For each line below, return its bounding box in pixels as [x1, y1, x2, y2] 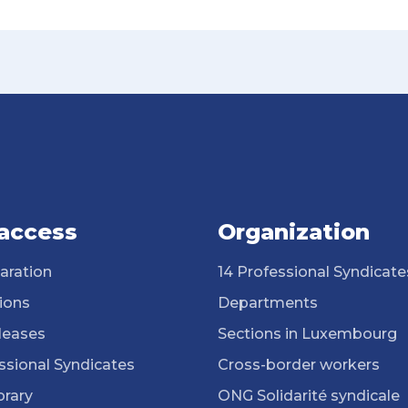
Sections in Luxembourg [218, 325, 397, 342]
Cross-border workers [218, 356, 380, 373]
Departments [218, 294, 318, 311]
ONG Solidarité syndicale [218, 387, 400, 404]
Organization [218, 219, 370, 245]
